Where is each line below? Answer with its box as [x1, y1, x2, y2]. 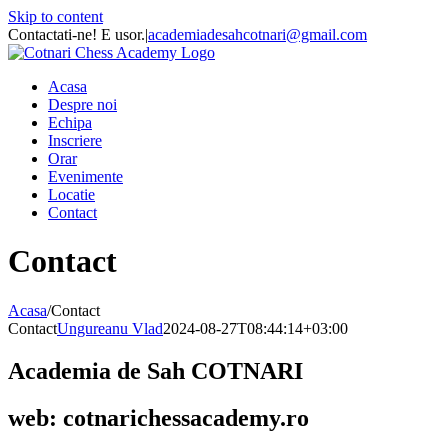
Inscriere [48, 132, 102, 149]
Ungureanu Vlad [57, 319, 163, 337]
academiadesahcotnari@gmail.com [148, 26, 367, 43]
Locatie [48, 186, 95, 203]
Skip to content [8, 8, 103, 25]
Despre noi [48, 96, 117, 113]
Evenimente [48, 168, 123, 185]
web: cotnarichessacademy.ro [8, 404, 309, 431]
